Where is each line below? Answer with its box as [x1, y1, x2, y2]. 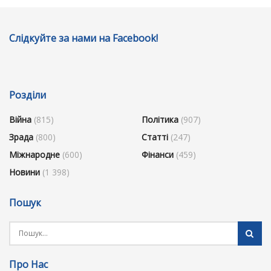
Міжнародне [9, 148, 60, 160]
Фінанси [142, 148, 174, 160]
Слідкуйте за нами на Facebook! [9, 31, 158, 45]
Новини [9, 166, 40, 178]
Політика [142, 113, 178, 125]
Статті [142, 131, 168, 143]
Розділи [9, 88, 46, 102]
